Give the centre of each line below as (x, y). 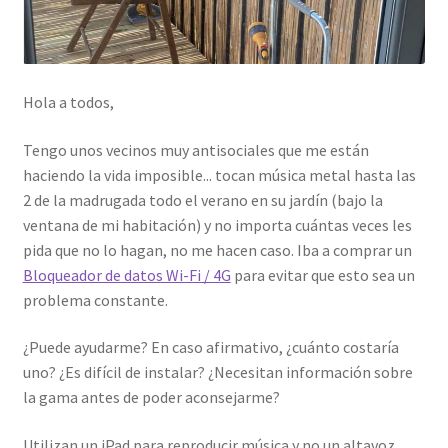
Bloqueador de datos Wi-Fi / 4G (126, 274)
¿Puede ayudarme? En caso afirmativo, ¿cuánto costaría (210, 347)
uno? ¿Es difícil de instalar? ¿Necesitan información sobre (217, 372)
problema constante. (95, 299)
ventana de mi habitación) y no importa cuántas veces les (217, 224)
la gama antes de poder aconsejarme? (151, 397)
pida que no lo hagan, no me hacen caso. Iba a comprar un (217, 249)
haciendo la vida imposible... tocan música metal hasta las (219, 174)
